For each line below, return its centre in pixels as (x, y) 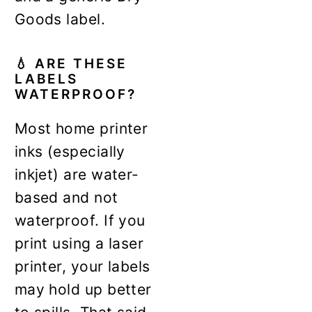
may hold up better (83, 289)
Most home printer (81, 128)
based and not (66, 197)
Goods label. (60, 19)
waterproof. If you (80, 220)
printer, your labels (82, 266)
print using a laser (79, 243)
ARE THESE (81, 63)
